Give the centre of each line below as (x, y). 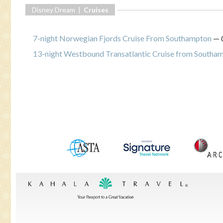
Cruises (96, 10)
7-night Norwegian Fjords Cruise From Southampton (122, 38)
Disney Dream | (58, 10)
